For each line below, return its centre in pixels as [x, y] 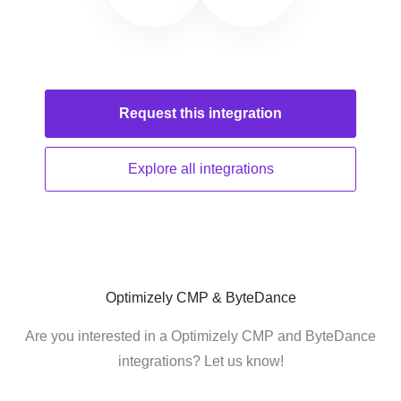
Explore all [163, 169]
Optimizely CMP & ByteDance [200, 298]
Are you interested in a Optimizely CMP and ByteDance [200, 336]
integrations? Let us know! [200, 361]
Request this [164, 113]
